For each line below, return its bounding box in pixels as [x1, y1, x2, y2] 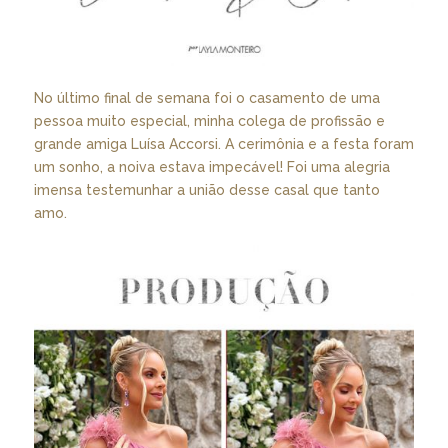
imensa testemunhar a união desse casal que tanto [33, 181, 380, 198]
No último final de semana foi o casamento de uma [33, 89, 380, 106]
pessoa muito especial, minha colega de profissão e [33, 112, 385, 129]
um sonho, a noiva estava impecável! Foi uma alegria [33, 158, 390, 175]
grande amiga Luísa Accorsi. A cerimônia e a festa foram [33, 135, 414, 152]
